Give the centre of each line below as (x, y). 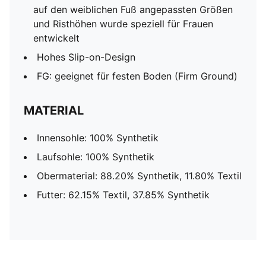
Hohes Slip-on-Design (86, 57)
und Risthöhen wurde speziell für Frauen (123, 24)
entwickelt (56, 38)
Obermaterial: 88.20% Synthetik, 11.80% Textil (139, 176)
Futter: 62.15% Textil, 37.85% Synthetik (123, 195)
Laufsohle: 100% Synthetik (96, 157)
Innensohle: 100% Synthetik (98, 138)
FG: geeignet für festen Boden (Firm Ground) (137, 76)
